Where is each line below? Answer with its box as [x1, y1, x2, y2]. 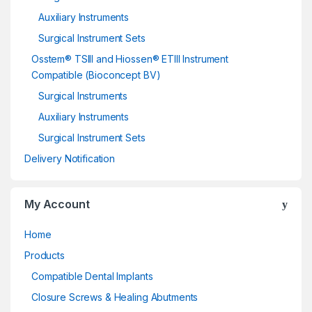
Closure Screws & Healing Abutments [31, 290, 198, 303]
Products [24, 249, 65, 261]
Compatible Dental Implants [31, 270, 153, 282]
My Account [24, 196, 90, 211]
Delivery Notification [24, 152, 116, 164]
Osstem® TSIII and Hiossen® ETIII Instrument [31, 52, 228, 65]
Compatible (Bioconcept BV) [31, 68, 161, 81]
